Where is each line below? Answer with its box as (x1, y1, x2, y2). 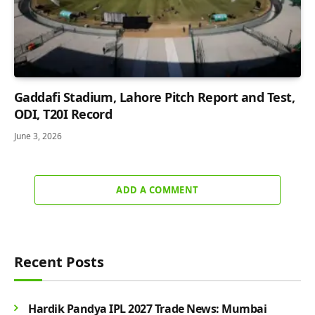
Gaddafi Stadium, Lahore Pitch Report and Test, (14, 88, 295, 105)
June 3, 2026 (14, 129, 62, 142)
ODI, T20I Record (14, 105, 112, 122)
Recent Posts (14, 252, 104, 271)
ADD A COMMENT (116, 183, 199, 196)
